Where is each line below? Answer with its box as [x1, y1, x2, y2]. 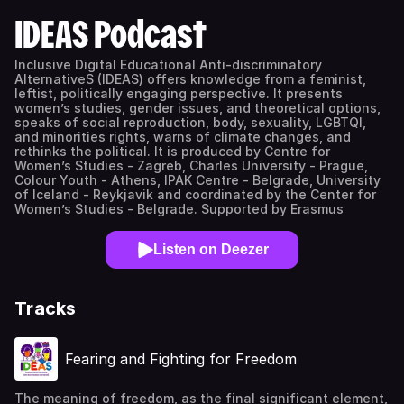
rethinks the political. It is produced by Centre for [14, 143, 330, 159]
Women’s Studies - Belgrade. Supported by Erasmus [14, 201, 344, 216]
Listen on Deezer [153, 242, 269, 257]
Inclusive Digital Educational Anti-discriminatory [14, 57, 322, 72]
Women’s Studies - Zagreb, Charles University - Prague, [14, 158, 368, 173]
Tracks [14, 298, 77, 319]
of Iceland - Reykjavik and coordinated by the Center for [14, 187, 376, 202]
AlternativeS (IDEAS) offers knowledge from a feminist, [14, 71, 366, 87]
